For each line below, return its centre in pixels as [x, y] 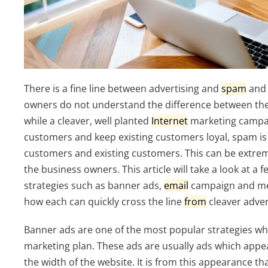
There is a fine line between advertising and [123, 89]
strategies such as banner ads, [94, 186]
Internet [170, 121]
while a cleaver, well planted [88, 121]
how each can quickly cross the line [104, 202]
